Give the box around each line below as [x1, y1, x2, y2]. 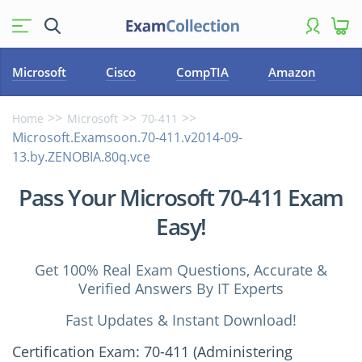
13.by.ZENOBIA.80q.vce [12, 148, 150, 166]
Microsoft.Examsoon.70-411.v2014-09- [12, 128, 242, 146]
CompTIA [175, 64, 229, 80]
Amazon [268, 64, 317, 80]
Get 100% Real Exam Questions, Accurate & [35, 260, 327, 280]
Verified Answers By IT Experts [78, 279, 284, 298]
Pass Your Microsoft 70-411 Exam [19, 182, 343, 213]
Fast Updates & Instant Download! [65, 310, 297, 330]
